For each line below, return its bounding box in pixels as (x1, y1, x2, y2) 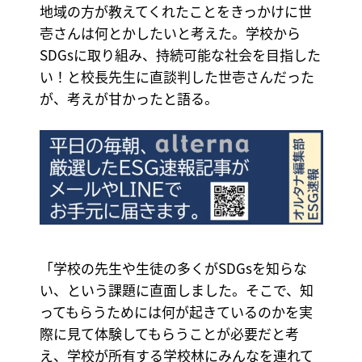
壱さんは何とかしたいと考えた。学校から (39, 23, 301, 44)
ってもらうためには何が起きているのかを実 (39, 301, 313, 322)
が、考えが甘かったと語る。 (39, 88, 218, 109)
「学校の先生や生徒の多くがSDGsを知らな (39, 257, 307, 278)
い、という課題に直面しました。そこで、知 (39, 279, 314, 300)
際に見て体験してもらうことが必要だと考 (39, 322, 299, 343)
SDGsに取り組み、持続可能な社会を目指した (39, 44, 321, 65)
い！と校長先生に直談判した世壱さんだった (39, 66, 314, 87)
